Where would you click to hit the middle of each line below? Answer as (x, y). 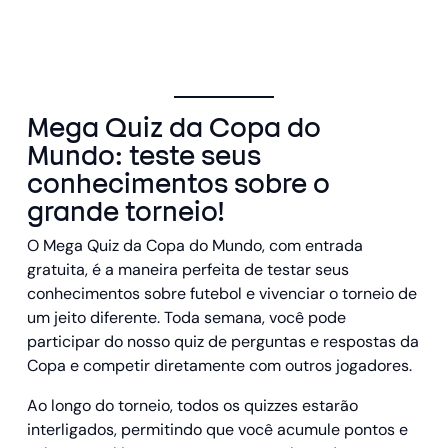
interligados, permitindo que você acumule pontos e (217, 429)
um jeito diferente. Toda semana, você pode (186, 317)
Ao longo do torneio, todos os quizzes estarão (192, 405)
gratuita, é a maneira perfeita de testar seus (188, 269)
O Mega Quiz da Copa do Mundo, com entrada (195, 245)
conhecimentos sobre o (178, 183)
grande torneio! (126, 211)
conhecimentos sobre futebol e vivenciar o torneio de (222, 293)
